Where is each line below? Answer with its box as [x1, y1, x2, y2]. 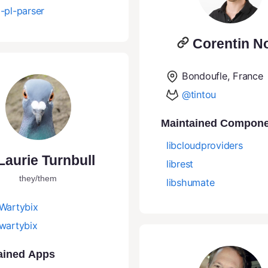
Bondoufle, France [182, 70, 263, 83]
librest [166, 158, 194, 170]
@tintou [182, 89, 217, 101]
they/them [19, 173, 57, 184]
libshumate [166, 176, 215, 189]
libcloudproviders [166, 139, 243, 152]
